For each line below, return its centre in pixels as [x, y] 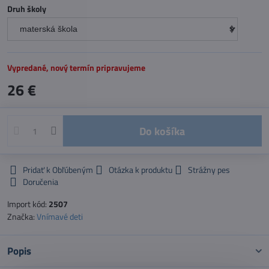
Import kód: [28, 204]
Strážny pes [209, 170]
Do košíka [166, 131]
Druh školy [27, 9]
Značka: [22, 216]
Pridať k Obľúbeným [58, 170]
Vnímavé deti [60, 216]
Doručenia [41, 182]
